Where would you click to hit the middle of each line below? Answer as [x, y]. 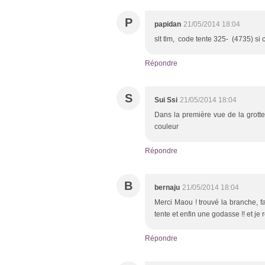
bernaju [167, 188]
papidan [168, 25]
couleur [167, 127]
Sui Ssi [166, 100]
